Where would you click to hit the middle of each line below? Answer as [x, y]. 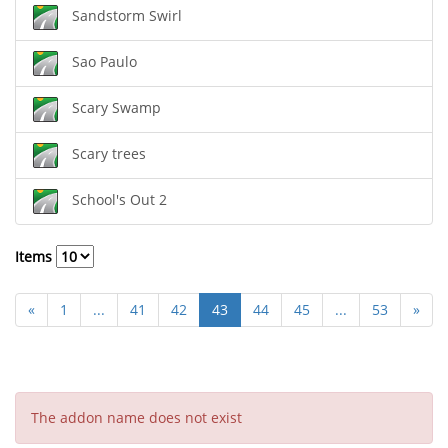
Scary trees [109, 154]
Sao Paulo [104, 62]
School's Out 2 [119, 200]
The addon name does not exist [136, 417]
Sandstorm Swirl [127, 16]
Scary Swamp [116, 108]
